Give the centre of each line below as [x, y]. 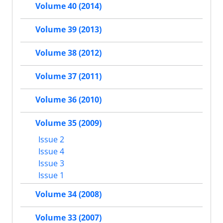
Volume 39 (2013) [68, 30]
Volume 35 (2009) [68, 123]
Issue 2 [50, 139]
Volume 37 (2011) [68, 76]
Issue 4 [50, 151]
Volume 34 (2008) [68, 194]
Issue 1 [50, 175]
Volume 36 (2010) [68, 100]
